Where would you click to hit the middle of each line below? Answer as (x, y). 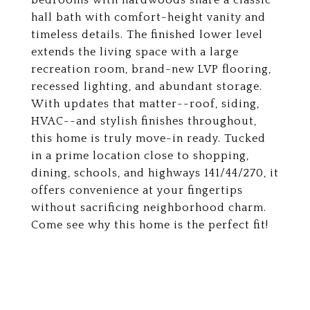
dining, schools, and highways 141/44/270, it (155, 173)
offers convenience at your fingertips (137, 190)
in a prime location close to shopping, (140, 156)
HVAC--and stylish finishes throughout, (144, 121)
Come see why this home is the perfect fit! (150, 225)
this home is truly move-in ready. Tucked (148, 138)
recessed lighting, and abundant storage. (147, 86)
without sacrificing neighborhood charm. (149, 208)
